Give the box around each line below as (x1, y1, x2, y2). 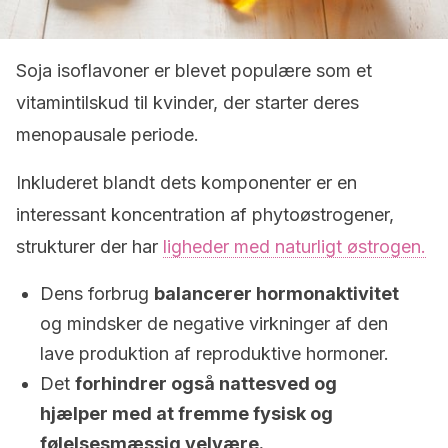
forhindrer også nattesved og (75, 373, 337, 394)
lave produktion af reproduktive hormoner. (40, 343, 389, 364)
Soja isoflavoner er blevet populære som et (16, 60, 372, 81)
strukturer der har (16, 236, 163, 257)
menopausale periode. (16, 124, 199, 145)
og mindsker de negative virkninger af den (40, 313, 388, 334)
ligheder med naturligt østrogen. (163, 236, 426, 257)
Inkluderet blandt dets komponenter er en (16, 172, 357, 193)
